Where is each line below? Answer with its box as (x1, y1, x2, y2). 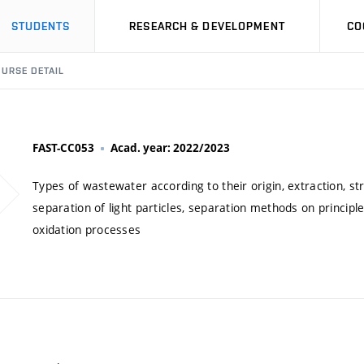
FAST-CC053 (32, 141, 94, 155)
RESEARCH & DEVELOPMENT (129, 19, 285, 32)
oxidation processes (32, 222, 141, 237)
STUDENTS (11, 19, 71, 32)
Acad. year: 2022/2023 (110, 141, 230, 155)
